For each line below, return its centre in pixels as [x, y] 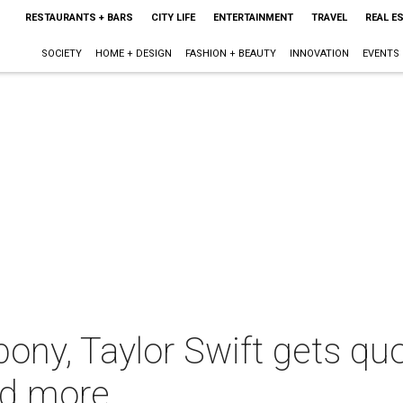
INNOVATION [319, 54]
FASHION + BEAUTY [230, 54]
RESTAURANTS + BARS [79, 18]
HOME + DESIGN [133, 54]
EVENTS [381, 54]
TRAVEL [329, 18]
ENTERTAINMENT [253, 18]
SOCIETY [61, 54]
